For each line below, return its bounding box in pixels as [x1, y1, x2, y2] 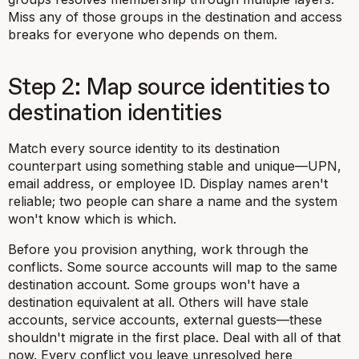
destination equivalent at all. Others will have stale [8, 294, 309, 310]
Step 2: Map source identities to [8, 76, 330, 99]
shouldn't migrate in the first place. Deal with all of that [8, 329, 341, 345]
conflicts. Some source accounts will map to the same [8, 259, 337, 275]
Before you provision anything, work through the [8, 241, 309, 257]
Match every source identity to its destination [8, 140, 280, 156]
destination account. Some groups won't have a [8, 276, 300, 292]
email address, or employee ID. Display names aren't [8, 175, 328, 192]
